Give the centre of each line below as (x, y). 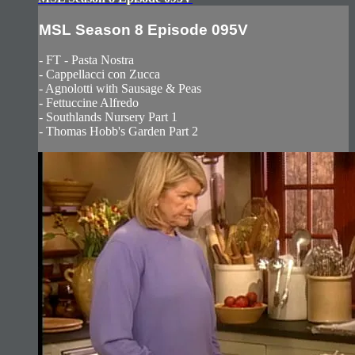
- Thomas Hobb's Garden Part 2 (118, 132)
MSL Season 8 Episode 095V (143, 29)
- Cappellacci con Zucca (99, 74)
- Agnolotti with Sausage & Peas (120, 89)
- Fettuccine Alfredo (89, 103)
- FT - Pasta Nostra (86, 60)
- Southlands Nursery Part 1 (108, 117)
